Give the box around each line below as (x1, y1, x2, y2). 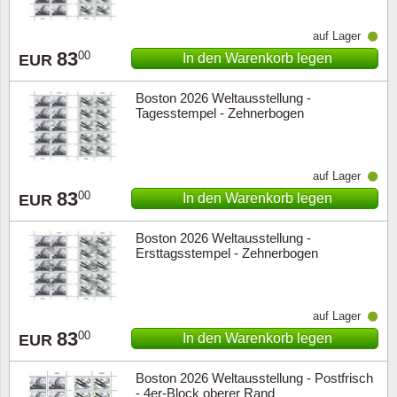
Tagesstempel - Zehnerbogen (135, 105, 304, 121)
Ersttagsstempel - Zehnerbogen (135, 245, 318, 261)
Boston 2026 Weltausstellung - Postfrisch (135, 370, 373, 385)
